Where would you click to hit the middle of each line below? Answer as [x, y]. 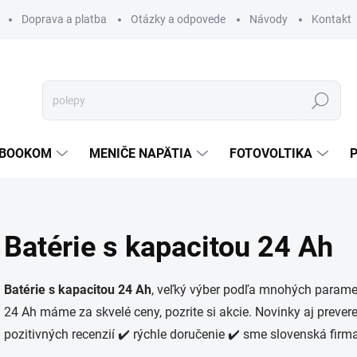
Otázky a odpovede [178, 19]
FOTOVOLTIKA [271, 153]
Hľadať [320, 101]
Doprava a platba [64, 19]
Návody [269, 19]
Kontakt [331, 19]
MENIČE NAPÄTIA [141, 153]
